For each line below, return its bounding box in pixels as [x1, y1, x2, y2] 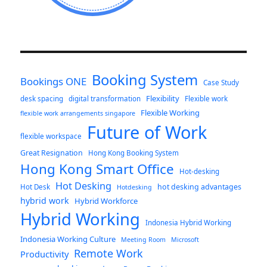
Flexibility [146, 93, 180, 104]
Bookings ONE [20, 74, 87, 89]
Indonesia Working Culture [20, 234, 116, 245]
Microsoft [171, 235, 200, 244]
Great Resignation [20, 148, 83, 159]
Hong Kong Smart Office [20, 160, 175, 179]
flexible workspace [20, 132, 82, 141]
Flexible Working [141, 107, 200, 119]
